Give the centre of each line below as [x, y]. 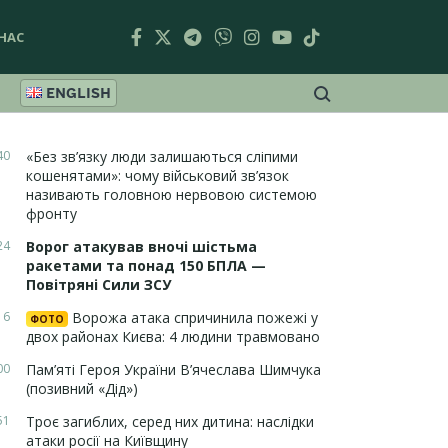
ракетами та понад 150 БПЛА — [146, 265]
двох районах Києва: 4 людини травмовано [173, 336]
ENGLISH [79, 93]
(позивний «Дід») [82, 388]
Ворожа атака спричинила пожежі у [193, 317]
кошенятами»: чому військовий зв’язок [157, 175]
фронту [51, 213]
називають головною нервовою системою [171, 194]
